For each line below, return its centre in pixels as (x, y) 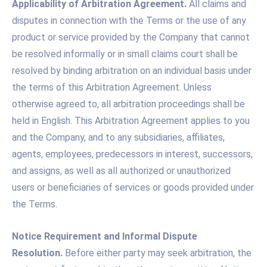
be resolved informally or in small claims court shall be (125, 54)
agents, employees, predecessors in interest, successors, (132, 154)
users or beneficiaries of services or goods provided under (133, 187)
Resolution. (37, 253)
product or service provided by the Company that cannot (131, 37)
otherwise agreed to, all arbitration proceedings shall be (128, 104)
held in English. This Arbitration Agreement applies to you (131, 120)
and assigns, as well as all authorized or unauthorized (121, 170)
